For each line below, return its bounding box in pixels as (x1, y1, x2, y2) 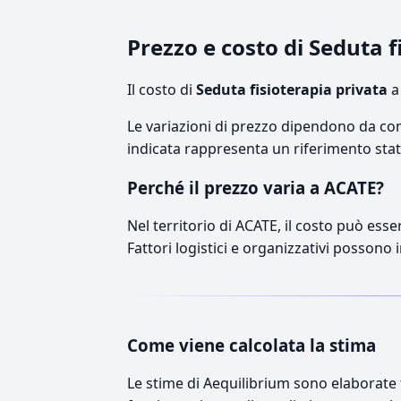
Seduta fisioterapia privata (196, 79, 388, 99)
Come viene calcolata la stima (127, 333, 376, 356)
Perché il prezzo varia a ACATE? (127, 175, 384, 199)
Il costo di (127, 79, 196, 99)
